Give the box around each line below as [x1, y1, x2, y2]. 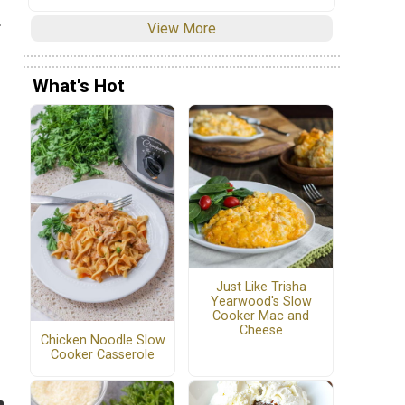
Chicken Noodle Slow [40, 333, 165, 349]
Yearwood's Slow [210, 293, 312, 309]
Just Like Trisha [215, 278, 306, 295]
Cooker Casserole [51, 347, 155, 363]
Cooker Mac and [212, 307, 309, 324]
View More [147, 20, 216, 38]
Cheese [239, 322, 283, 338]
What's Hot [33, 74, 125, 97]
